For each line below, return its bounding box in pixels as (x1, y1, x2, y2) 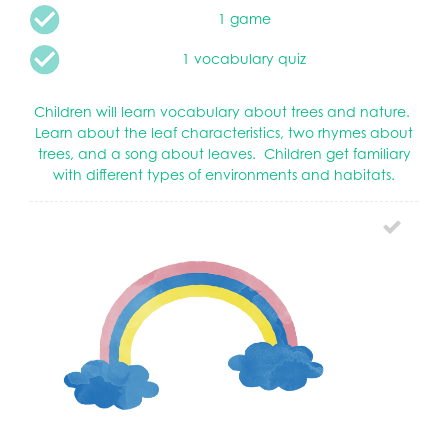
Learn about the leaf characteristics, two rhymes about (35, 124, 413, 142)
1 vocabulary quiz (182, 50, 306, 68)
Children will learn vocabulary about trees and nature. (34, 103, 414, 121)
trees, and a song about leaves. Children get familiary (37, 145, 411, 163)
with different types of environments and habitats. (53, 166, 395, 184)
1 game (217, 10, 271, 28)
